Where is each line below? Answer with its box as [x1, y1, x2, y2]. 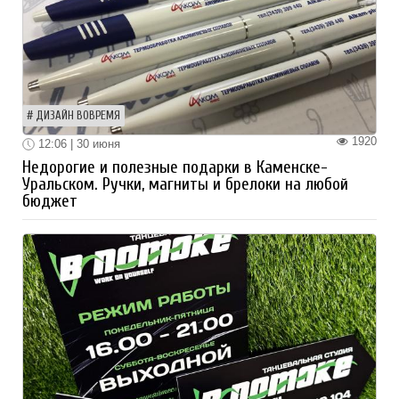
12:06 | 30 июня [35, 136, 120, 151]
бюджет [22, 191, 77, 212]
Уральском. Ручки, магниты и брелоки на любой [22, 175, 348, 195]
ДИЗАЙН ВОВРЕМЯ [36, 109, 120, 122]
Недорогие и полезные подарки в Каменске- [22, 158, 328, 178]
